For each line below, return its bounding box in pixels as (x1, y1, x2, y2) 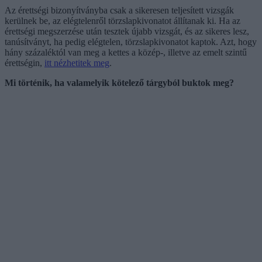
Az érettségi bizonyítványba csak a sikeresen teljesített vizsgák (5, 5, 234, 15)
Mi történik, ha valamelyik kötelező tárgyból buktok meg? (5, 77, 234, 88)
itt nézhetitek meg (44, 57, 109, 68)
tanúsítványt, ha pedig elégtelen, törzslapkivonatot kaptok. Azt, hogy (5, 36, 257, 47)
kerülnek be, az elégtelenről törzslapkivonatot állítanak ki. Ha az (5, 15, 240, 26)
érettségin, (5, 57, 44, 68)
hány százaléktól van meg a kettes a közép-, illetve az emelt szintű (5, 47, 247, 57)
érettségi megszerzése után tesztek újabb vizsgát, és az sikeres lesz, (5, 26, 249, 36)
